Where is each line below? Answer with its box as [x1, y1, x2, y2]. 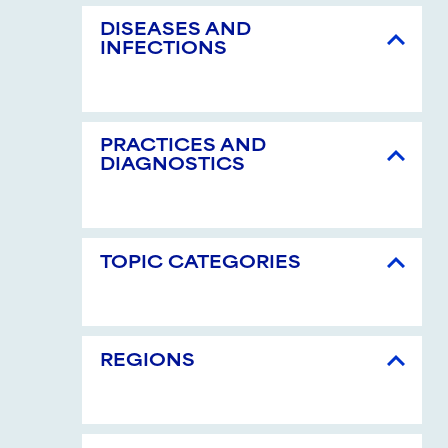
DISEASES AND [100, 23, 251, 40]
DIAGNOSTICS [100, 158, 245, 175]
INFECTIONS [100, 42, 227, 59]
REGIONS [100, 353, 195, 370]
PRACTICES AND [100, 139, 266, 156]
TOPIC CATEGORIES [100, 255, 301, 272]
